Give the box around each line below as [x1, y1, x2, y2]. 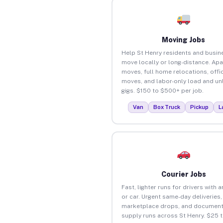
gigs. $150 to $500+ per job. [121, 87, 204, 94]
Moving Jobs [162, 35, 206, 44]
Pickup [190, 104, 209, 110]
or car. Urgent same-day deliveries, [121, 193, 222, 200]
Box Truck [153, 104, 181, 110]
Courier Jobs [161, 170, 206, 178]
